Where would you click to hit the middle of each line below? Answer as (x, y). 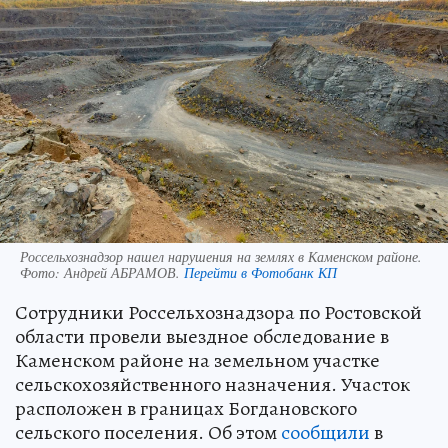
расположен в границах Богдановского (186, 408)
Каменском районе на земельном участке (197, 360)
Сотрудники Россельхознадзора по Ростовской (218, 312)
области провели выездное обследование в (202, 336)
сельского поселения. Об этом (148, 432)
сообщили (325, 432)
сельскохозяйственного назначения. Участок (212, 384)
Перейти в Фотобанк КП (260, 272)
